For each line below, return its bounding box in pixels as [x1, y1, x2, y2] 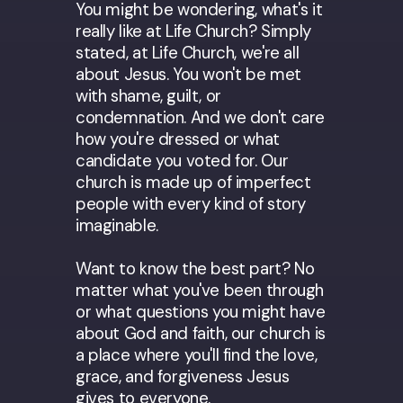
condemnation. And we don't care [76, 105, 325, 129]
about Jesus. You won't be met [76, 62, 301, 85]
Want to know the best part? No [76, 256, 315, 280]
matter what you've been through [76, 278, 324, 301]
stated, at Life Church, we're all [76, 40, 300, 64]
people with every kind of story [76, 192, 306, 215]
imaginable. [76, 213, 158, 237]
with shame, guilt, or [76, 84, 221, 107]
